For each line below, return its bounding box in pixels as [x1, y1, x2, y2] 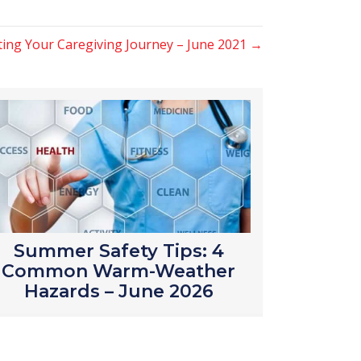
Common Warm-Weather [2, 260, 236, 283]
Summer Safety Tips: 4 [13, 240, 224, 263]
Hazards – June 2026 [23, 280, 214, 303]
